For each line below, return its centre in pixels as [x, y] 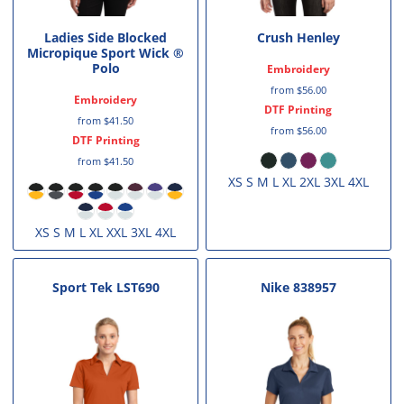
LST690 [138, 287]
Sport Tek [82, 287]
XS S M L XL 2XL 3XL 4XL [298, 182]
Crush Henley [298, 38]
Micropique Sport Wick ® [106, 53]
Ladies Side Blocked [106, 38]
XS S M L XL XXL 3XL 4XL [106, 233]
